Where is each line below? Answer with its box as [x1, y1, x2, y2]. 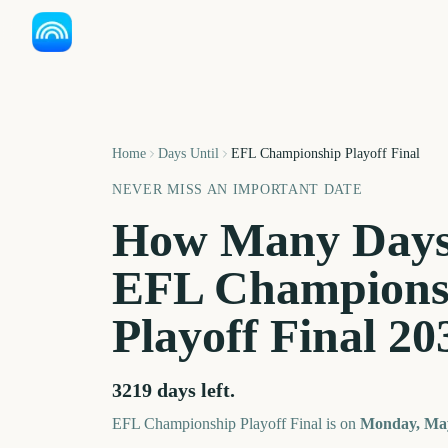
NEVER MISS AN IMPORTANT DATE [112, 182, 363, 197]
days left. [152, 379, 235, 401]
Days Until [158, 146, 219, 161]
